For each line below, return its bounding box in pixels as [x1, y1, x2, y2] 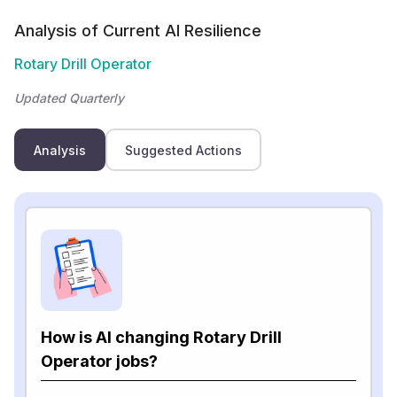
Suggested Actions [125, 142, 242, 158]
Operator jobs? [41, 352, 158, 370]
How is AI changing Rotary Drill [41, 328, 282, 346]
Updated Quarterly [14, 90, 124, 105]
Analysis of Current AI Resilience [14, 21, 261, 40]
